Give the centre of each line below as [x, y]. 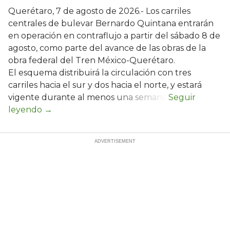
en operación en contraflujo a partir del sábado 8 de [114, 36]
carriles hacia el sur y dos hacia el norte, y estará [105, 85]
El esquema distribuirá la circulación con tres [100, 73]
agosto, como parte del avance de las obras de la [107, 48]
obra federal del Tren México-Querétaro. [92, 61]
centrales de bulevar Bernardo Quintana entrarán [111, 24]
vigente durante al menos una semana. [88, 98]
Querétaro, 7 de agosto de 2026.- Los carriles [99, 11]
